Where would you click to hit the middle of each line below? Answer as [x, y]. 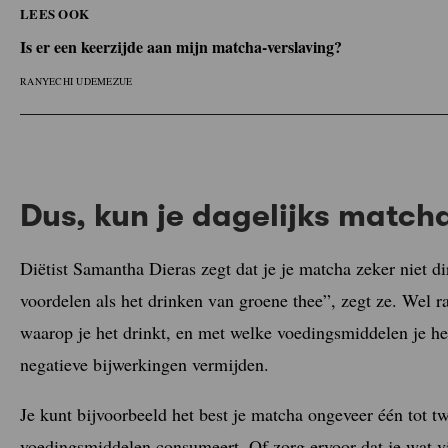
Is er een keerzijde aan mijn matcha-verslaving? [181, 46]
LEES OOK [55, 13]
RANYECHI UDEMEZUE [76, 80]
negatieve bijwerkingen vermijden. [144, 364]
